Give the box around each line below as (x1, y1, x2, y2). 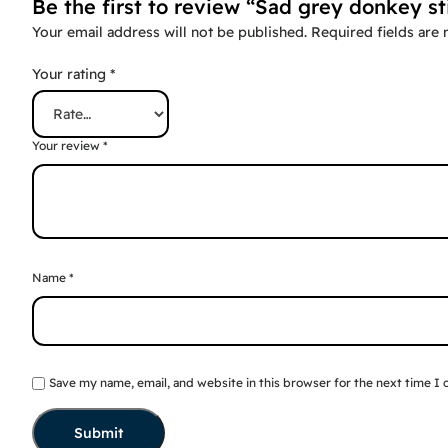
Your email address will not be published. (32, 22, 307, 41)
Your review (32, 137, 103, 153)
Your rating (32, 64, 110, 83)
